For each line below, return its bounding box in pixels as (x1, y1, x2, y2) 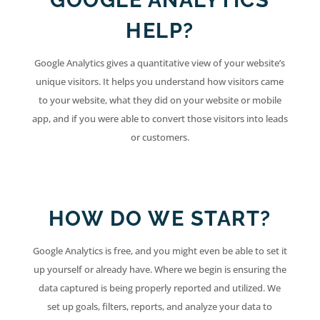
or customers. (130, 131, 189, 144)
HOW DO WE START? (48, 206, 271, 231)
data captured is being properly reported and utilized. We (39, 281, 281, 295)
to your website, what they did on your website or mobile (38, 94, 281, 107)
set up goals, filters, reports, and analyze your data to (47, 300, 273, 314)
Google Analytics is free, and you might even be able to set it (32, 244, 287, 258)
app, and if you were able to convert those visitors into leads (31, 112, 288, 126)
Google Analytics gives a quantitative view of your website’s (34, 56, 286, 70)
